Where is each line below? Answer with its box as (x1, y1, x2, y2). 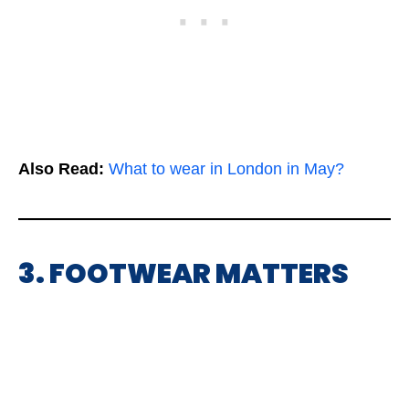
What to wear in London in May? (109, 160, 344, 178)
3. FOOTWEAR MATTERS (18, 255, 349, 293)
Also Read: (18, 160, 104, 178)
